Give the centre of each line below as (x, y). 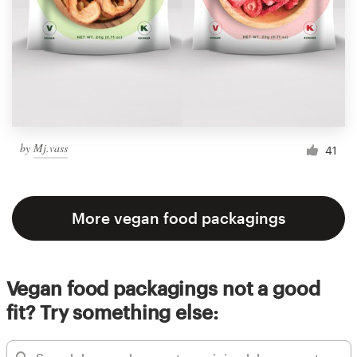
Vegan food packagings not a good (163, 288)
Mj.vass (51, 148)
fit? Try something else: (112, 312)
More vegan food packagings (178, 218)
